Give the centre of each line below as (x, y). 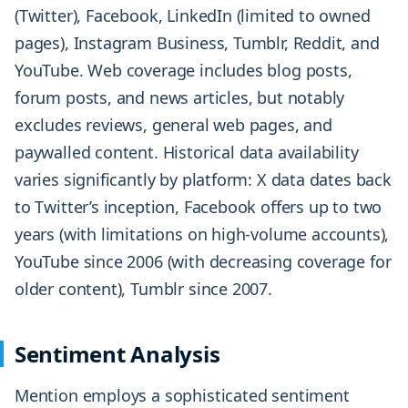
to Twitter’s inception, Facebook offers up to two (199, 207)
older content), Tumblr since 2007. (143, 289)
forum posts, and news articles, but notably (180, 98)
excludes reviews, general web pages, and (173, 125)
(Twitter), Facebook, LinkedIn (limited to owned (193, 16)
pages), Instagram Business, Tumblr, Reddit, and (197, 43)
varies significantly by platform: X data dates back (203, 180)
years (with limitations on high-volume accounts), (202, 235)
